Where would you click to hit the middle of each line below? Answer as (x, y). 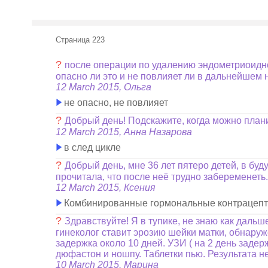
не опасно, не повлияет (115, 103)
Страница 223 (80, 40)
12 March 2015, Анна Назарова (124, 132)
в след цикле (92, 147)
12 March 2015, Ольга (104, 87)
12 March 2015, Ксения (106, 188)
